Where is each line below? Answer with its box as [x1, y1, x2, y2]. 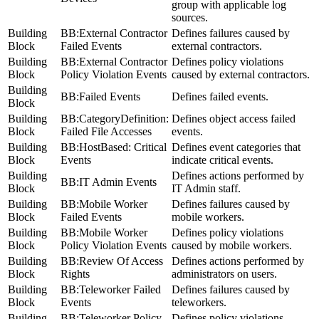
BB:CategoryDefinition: [61, 112, 169, 125]
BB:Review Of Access [61, 254, 163, 267]
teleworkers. [172, 296, 226, 308]
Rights [61, 267, 90, 280]
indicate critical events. [172, 153, 273, 166]
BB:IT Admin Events [61, 175, 157, 188]
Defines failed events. [172, 90, 268, 103]
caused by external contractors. [172, 68, 310, 80]
